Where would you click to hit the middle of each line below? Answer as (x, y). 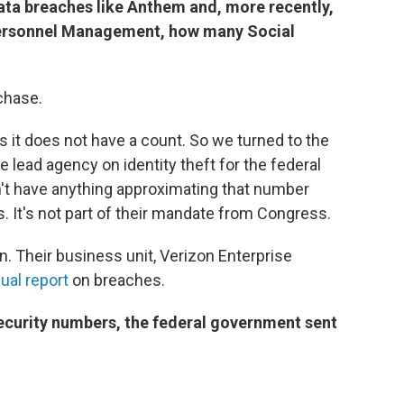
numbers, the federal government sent (193, 322)
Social (271, 31)
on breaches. (117, 280)
